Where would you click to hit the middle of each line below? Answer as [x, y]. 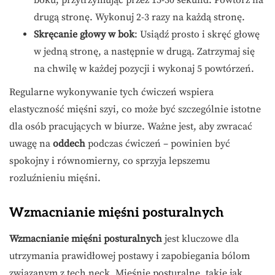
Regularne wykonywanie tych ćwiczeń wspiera [111, 92]
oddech [69, 143]
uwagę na [31, 143]
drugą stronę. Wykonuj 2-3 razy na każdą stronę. [139, 17]
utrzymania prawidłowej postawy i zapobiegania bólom [130, 256]
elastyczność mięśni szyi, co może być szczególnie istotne [135, 109]
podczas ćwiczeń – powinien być [158, 143]
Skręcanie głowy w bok [84, 34]
